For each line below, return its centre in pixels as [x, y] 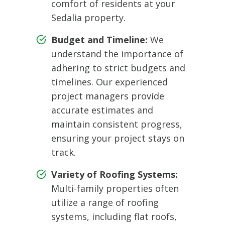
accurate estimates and [102, 110]
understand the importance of [117, 53]
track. [64, 152]
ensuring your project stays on [118, 138]
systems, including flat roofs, [114, 216]
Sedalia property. [88, 17]
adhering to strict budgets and [118, 68]
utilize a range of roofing [105, 202]
